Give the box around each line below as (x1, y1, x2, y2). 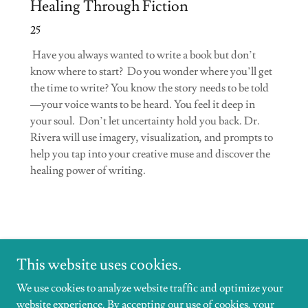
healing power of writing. (30, 163, 148, 177)
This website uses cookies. (16, 255, 181, 275)
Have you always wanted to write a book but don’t (30, 47, 256, 62)
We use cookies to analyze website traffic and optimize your (16, 281, 283, 295)
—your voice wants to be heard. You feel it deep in (30, 97, 255, 111)
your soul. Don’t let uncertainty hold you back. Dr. (30, 113, 260, 128)
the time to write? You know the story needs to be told (30, 80, 269, 95)
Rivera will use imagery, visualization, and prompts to (30, 130, 273, 144)
